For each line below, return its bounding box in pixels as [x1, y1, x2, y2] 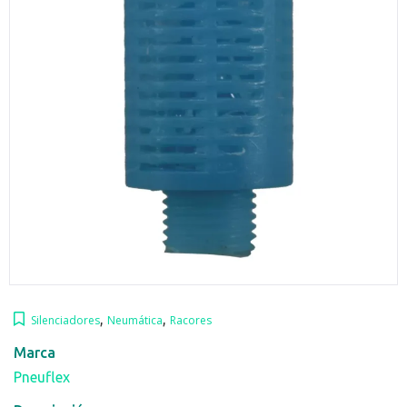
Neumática [107, 313, 163, 328]
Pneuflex [14, 368, 70, 385]
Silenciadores [31, 313, 100, 328]
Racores [170, 313, 212, 328]
